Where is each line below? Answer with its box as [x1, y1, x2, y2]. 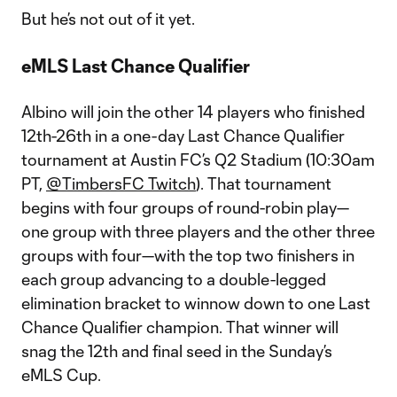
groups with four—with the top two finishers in [21, 245, 354, 265]
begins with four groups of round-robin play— [21, 198, 349, 217]
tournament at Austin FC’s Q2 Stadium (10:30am [21, 150, 375, 169]
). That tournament [196, 174, 331, 193]
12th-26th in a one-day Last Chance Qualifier [21, 126, 345, 145]
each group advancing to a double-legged [21, 269, 326, 289]
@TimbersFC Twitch [46, 174, 196, 193]
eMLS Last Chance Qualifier [21, 55, 250, 76]
